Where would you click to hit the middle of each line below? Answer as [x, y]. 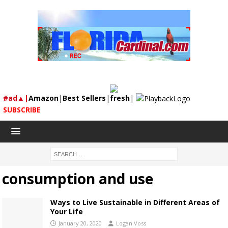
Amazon [44, 98]
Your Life [67, 212]
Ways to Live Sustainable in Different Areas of [135, 203]
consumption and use [78, 179]
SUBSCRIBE [22, 110]
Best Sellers [84, 98]
